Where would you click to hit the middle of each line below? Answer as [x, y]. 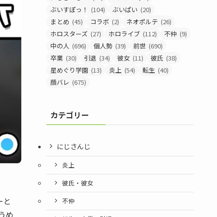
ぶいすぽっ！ [69, 9]
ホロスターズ [69, 34]
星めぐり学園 [69, 70]
